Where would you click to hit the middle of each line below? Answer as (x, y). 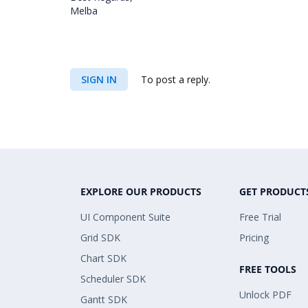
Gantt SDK (104, 299)
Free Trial (260, 217)
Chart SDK (103, 258)
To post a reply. (174, 79)
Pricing (254, 238)
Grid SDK (100, 238)
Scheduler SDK (113, 279)
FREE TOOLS (268, 269)
